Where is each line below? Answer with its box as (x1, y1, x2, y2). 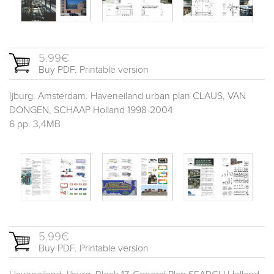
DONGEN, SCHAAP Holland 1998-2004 (9, 105, 173, 115)
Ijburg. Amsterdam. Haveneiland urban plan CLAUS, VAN (9, 91, 246, 101)
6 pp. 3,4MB (9, 119, 61, 129)
